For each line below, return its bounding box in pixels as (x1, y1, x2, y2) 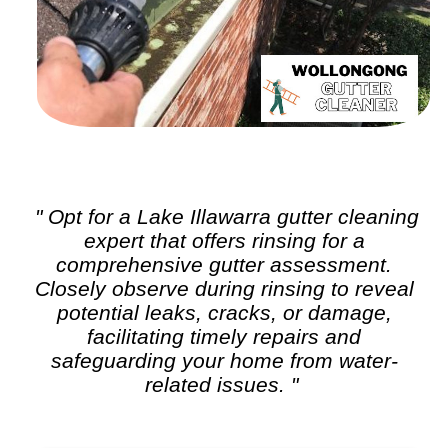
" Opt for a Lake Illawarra (34, 205, 277, 228)
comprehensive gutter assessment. (56, 253, 392, 276)
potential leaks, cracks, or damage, (56, 301, 392, 324)
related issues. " (144, 373, 298, 396)
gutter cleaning (276, 205, 419, 228)
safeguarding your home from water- (50, 349, 398, 372)
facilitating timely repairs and (87, 325, 361, 348)
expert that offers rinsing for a (83, 229, 365, 252)
